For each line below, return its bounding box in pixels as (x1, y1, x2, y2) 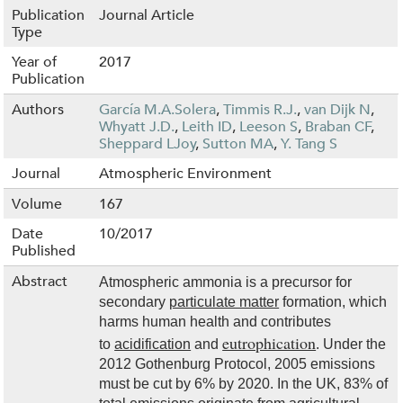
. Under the (316, 336, 387, 352)
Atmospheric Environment (99, 163, 273, 183)
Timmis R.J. (223, 99, 298, 119)
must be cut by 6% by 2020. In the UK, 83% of (99, 375, 389, 391)
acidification (114, 336, 192, 352)
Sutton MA (202, 133, 274, 153)
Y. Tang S (281, 133, 338, 153)
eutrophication (222, 331, 317, 354)
